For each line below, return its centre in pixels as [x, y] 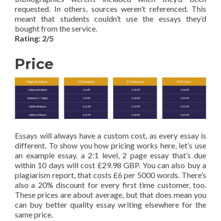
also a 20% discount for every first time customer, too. [110, 185]
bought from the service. [56, 29]
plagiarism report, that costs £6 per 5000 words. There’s [110, 175]
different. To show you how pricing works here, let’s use [110, 146]
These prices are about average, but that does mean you [110, 195]
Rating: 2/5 [34, 38]
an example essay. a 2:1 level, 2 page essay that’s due [110, 155]
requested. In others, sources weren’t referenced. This [110, 9]
